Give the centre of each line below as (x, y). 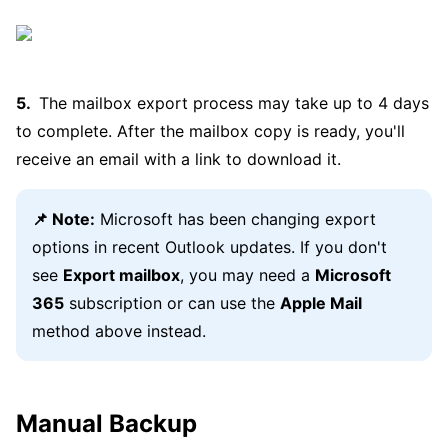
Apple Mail (321, 303)
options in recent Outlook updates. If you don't (209, 247)
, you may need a (247, 275)
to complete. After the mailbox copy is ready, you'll (210, 131)
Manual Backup (106, 423)
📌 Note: (63, 219)
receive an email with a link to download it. (178, 159)
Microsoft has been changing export (235, 219)
